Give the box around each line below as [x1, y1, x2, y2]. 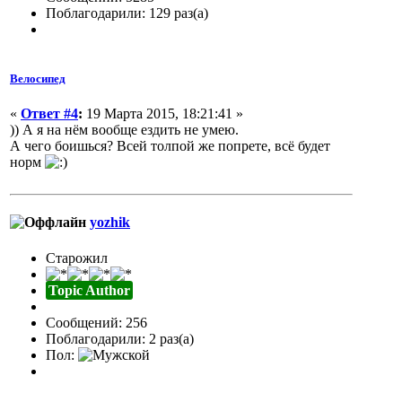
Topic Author [48, 282, 130, 298]
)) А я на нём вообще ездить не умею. [10, 121, 239, 137]
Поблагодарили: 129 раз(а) [46, 4, 208, 21]
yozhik [90, 214, 130, 231]
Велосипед [10, 71, 66, 85]
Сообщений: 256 [46, 314, 147, 330]
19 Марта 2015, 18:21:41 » [83, 105, 243, 121]
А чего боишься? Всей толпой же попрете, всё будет [10, 137, 330, 153]
